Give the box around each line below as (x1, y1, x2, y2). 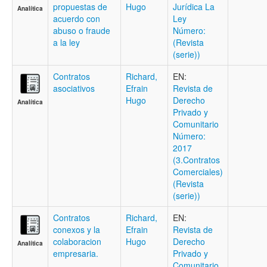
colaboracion (53, 235, 101, 247)
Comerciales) (173, 166, 223, 178)
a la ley (53, 36, 80, 48)
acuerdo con (53, 13, 100, 24)
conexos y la (53, 223, 100, 235)
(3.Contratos (173, 154, 220, 166)
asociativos (53, 82, 95, 94)
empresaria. (53, 247, 98, 259)
